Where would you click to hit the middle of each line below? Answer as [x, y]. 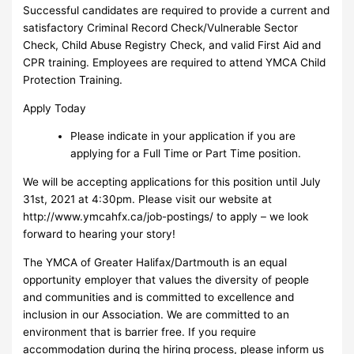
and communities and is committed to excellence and [159, 297]
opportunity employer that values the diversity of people [166, 279]
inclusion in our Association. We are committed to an [156, 314]
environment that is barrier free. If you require [140, 331]
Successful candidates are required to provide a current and [177, 10]
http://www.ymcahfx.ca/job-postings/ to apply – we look [166, 216]
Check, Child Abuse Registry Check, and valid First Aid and [172, 45]
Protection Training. [73, 79]
